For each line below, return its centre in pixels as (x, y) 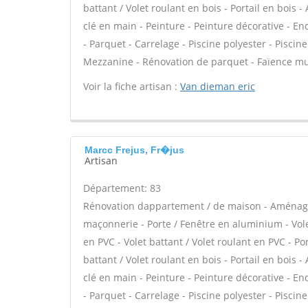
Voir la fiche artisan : (132, 86)
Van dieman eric (218, 86)
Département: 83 (122, 188)
